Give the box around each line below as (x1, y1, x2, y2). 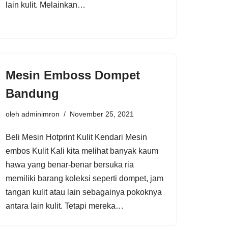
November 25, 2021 (70, 109, 134, 118)
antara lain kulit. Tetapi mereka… (6, 201, 126, 210)
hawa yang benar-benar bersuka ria (6, 160, 134, 169)
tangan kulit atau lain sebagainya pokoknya (6, 187, 162, 196)
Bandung (6, 86, 59, 100)
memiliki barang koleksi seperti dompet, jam (6, 174, 163, 183)
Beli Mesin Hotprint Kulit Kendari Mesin (6, 132, 147, 141)
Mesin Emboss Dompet (6, 68, 140, 82)
